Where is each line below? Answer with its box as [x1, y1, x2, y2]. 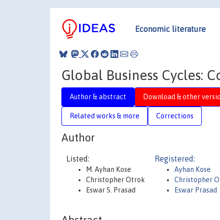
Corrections [156, 111, 193, 120]
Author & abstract [70, 92, 126, 101]
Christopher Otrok [86, 176, 145, 184]
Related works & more [70, 111, 139, 120]
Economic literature [135, 24, 206, 33]
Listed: [66, 154, 89, 163]
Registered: [155, 154, 195, 163]
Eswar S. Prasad [86, 186, 136, 194]
